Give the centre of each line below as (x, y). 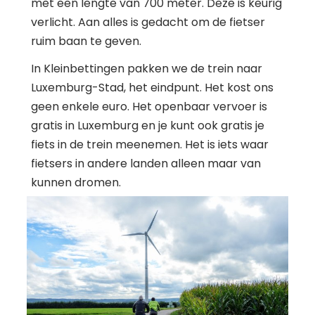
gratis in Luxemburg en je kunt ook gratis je (148, 125)
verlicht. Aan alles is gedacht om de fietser (148, 22)
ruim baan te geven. (86, 41)
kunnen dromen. (76, 182)
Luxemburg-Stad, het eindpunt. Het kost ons (152, 87)
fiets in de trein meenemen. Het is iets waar (150, 144)
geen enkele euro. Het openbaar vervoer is (149, 106)
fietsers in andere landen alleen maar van (146, 163)
